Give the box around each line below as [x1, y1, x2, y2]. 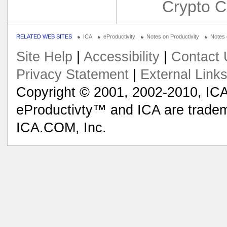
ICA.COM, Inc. [16, 120, 106, 136]
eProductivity [103, 33, 135, 40]
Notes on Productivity [146, 33, 199, 40]
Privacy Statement [16, 67, 129, 83]
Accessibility [83, 49, 160, 65]
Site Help [16, 49, 72, 65]
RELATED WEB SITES [16, 33, 72, 40]
